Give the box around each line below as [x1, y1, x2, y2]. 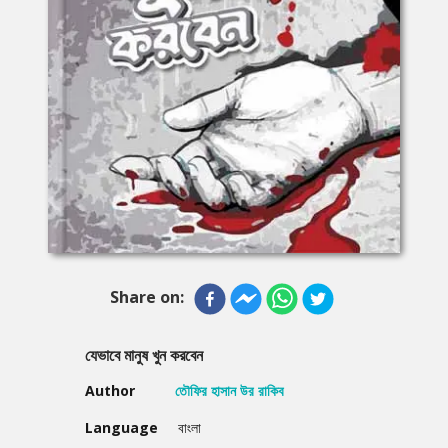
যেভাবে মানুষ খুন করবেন [85, 343, 203, 366]
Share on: [110, 285, 184, 308]
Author [85, 380, 135, 400]
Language [85, 417, 158, 437]
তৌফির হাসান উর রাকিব [175, 380, 284, 400]
